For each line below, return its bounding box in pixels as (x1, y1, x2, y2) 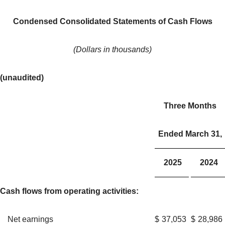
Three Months (163, 101, 216, 110)
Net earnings (8, 214, 53, 223)
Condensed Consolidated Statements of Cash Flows (13, 17, 212, 26)
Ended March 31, (158, 129, 222, 138)
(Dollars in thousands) (73, 45, 152, 54)
